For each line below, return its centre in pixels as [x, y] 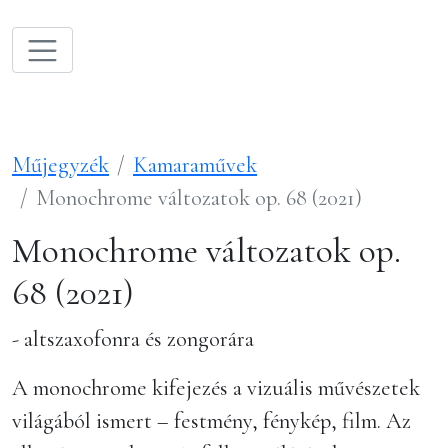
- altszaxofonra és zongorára [133, 338]
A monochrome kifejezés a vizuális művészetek [216, 387]
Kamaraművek [195, 164]
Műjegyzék [60, 164]
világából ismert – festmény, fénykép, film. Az [211, 420]
